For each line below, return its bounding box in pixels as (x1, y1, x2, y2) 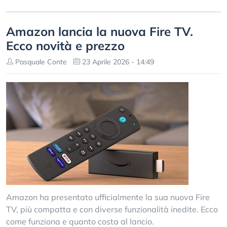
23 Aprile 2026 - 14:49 (80, 57, 154, 66)
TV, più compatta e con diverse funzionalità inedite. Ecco (6, 204, 218, 214)
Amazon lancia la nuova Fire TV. (6, 24, 193, 39)
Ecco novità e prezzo (6, 38, 125, 53)
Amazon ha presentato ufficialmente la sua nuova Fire (6, 192, 210, 202)
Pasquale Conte (13, 57, 67, 66)
